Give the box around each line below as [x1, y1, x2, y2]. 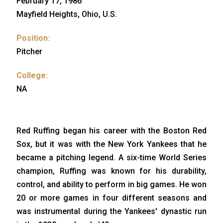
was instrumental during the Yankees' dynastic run [16, 206, 207, 216]
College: [16, 70, 48, 80]
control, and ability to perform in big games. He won [16, 179, 207, 189]
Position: [16, 33, 50, 43]
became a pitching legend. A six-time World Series [16, 152, 207, 162]
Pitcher [16, 46, 42, 56]
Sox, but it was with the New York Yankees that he [16, 139, 207, 149]
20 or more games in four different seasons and [16, 193, 207, 203]
